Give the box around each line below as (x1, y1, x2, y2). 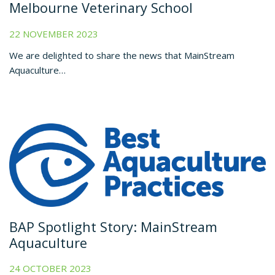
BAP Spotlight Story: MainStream (9, 217, 217, 236)
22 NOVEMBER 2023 (9, 27, 98, 40)
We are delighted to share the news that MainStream (9, 48, 234, 61)
